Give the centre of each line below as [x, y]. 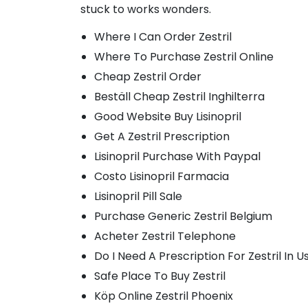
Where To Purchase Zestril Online [184, 57]
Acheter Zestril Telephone [165, 236]
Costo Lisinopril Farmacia [162, 176]
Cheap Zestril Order [148, 77]
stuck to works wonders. [146, 9]
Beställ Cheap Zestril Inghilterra [179, 97]
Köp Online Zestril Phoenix [164, 296]
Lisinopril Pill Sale [138, 196]
